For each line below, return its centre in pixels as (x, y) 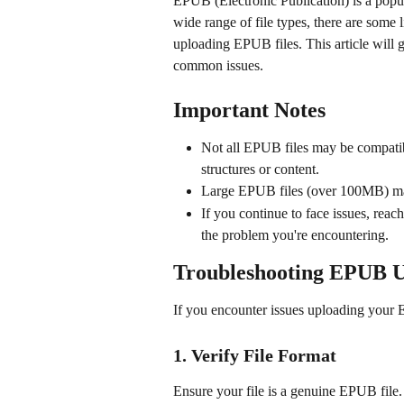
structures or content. (260, 170)
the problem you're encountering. (295, 234)
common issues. (218, 65)
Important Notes (249, 110)
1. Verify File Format (255, 355)
